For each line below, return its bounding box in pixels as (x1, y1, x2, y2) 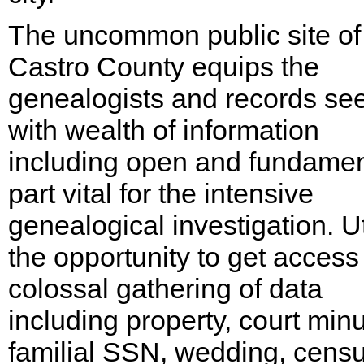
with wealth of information (8, 115, 319, 145)
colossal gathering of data (8, 273, 323, 304)
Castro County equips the (8, 51, 319, 82)
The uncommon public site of (8, 19, 361, 50)
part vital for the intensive (8, 178, 314, 209)
